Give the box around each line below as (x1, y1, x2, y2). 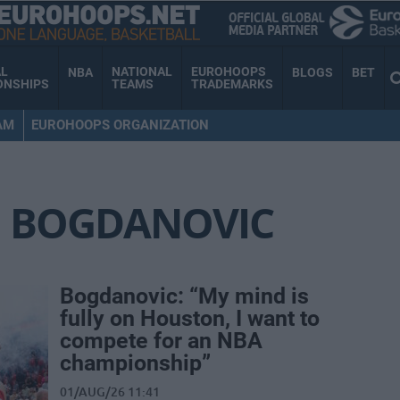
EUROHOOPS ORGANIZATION (30, 116, 209, 133)
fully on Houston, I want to (60, 305, 320, 332)
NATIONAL (112, 64, 172, 79)
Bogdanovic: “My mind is (60, 283, 309, 310)
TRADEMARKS (191, 77, 273, 92)
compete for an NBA (60, 328, 262, 354)
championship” (60, 350, 211, 377)
